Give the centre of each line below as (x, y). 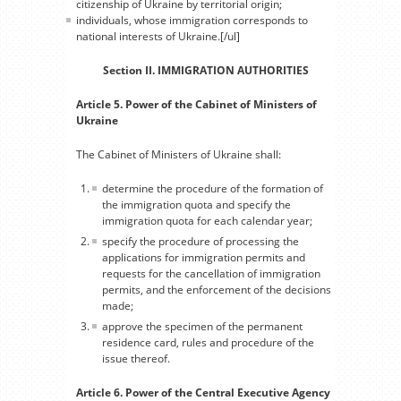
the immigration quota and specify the (196, 204)
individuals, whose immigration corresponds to (192, 20)
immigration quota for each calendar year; (207, 220)
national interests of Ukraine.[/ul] (158, 36)
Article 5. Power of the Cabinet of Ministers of (196, 104)
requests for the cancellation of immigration (211, 273)
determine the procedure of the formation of (213, 188)
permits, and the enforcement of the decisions (217, 289)
